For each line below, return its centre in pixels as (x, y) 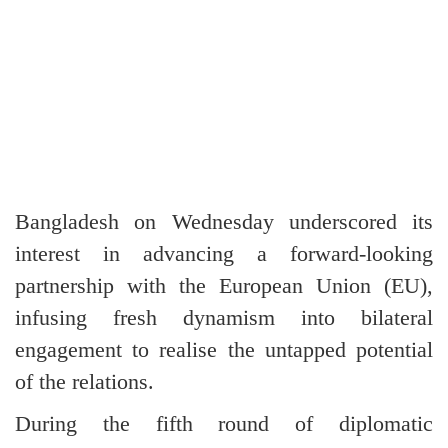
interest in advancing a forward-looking (224, 254)
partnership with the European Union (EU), (224, 286)
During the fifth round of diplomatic (224, 424)
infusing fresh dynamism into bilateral (224, 318)
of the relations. (84, 382)
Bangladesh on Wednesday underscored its (224, 222)
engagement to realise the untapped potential (224, 350)
